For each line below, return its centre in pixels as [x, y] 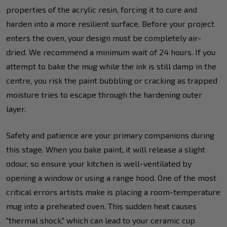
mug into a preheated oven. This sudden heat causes [101, 206]
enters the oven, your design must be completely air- [104, 37]
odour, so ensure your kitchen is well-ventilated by [99, 163]
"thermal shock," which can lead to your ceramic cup [101, 220]
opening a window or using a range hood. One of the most [111, 177]
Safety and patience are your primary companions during [110, 135]
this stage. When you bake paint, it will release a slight [106, 149]
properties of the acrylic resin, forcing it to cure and [102, 9]
